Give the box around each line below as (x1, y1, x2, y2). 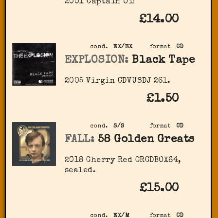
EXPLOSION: (64, 54, 129, 66)
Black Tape (132, 54, 195, 66)
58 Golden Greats (97, 134, 195, 145)
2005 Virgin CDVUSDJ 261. (64, 77, 171, 86)
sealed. (64, 167, 96, 175)
